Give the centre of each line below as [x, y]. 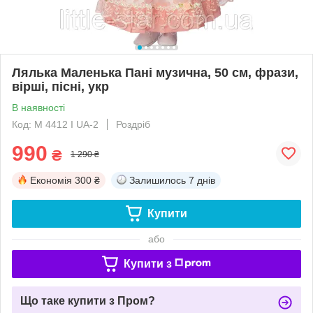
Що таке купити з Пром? [88, 300]
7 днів [202, 180]
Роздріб [133, 124]
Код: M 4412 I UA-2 [55, 124]
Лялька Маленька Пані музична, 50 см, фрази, [155, 72]
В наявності [38, 107]
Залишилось [158, 180]
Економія [51, 180]
